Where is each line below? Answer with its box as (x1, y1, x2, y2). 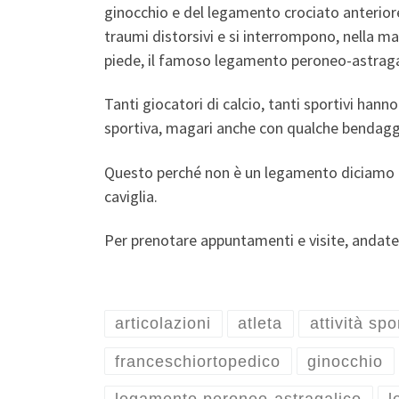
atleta (238, 314, 283, 333)
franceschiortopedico (115, 352, 281, 370)
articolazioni (115, 314, 212, 333)
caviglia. (104, 185, 158, 207)
